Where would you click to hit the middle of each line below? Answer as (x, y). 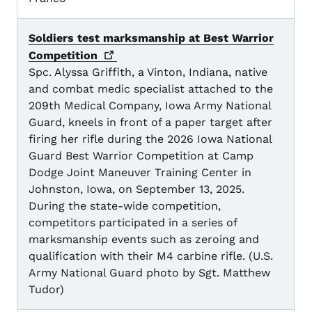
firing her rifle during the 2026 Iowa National (150, 139)
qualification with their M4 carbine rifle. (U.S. (151, 256)
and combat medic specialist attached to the (151, 89)
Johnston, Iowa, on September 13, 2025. (136, 189)
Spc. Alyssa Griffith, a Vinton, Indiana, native (148, 72)
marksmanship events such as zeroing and (144, 240)
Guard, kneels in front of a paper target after (150, 123)
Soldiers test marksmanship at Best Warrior (151, 38)
